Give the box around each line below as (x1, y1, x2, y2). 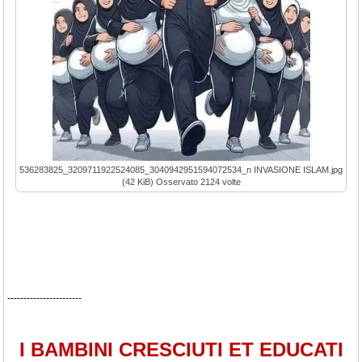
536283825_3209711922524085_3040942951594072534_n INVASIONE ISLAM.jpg (19, 165, 343, 175)
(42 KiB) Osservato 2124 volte (121, 177, 241, 187)
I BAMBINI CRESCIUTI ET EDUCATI (19, 339, 343, 360)
